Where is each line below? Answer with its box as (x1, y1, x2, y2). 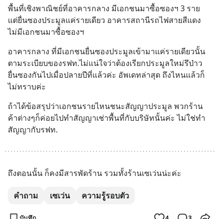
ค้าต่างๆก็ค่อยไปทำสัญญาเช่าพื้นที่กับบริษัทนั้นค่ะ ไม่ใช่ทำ (8, 112, 205, 123)
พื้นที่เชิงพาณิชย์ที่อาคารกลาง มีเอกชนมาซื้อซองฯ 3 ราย (8, 3, 200, 14)
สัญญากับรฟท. (8, 124, 58, 135)
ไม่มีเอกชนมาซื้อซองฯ (8, 26, 84, 37)
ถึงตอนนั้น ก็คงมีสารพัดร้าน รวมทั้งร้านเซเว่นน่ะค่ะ (8, 168, 181, 178)
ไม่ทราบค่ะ (8, 81, 46, 92)
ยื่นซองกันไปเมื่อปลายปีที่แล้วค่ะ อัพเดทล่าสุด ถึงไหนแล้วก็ (8, 69, 205, 80)
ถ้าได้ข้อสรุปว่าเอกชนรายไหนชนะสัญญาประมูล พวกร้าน (8, 101, 203, 111)
